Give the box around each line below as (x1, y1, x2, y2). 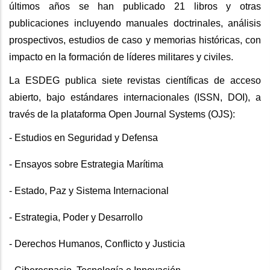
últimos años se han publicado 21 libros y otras (9, 1, 261, 12)
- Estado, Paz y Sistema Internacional (9, 186, 169, 196)
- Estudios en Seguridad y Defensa (9, 133, 158, 143)
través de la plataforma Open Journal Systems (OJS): (9, 109, 235, 120)
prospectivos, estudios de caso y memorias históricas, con (9, 35, 261, 46)
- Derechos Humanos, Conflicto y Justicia (9, 239, 185, 250)
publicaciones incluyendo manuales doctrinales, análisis (9, 18, 261, 29)
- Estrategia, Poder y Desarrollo (9, 212, 143, 223)
